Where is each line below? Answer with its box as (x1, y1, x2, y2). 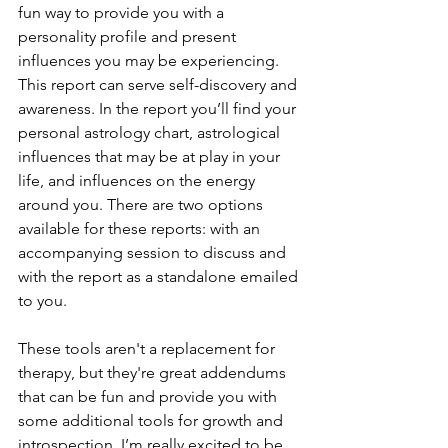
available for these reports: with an (18, 219, 264, 238)
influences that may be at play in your (18, 147, 284, 166)
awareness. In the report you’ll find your (18, 99, 300, 118)
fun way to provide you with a (18, 3, 228, 22)
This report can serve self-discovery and (18, 75, 301, 94)
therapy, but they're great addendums (18, 363, 290, 382)
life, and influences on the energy (18, 171, 259, 190)
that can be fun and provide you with (18, 387, 281, 406)
